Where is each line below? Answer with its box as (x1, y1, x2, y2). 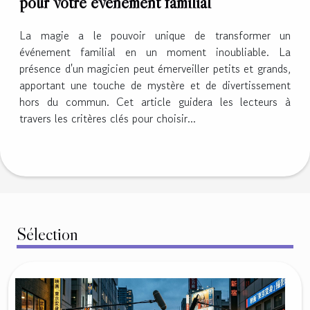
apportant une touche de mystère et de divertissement (19, 76, 291, 93)
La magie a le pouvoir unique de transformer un (19, 26, 291, 44)
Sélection (17, 224, 78, 246)
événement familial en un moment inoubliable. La (19, 43, 291, 60)
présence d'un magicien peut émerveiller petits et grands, (19, 60, 291, 77)
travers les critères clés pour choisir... (19, 109, 196, 127)
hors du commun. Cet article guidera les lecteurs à (19, 93, 291, 110)
